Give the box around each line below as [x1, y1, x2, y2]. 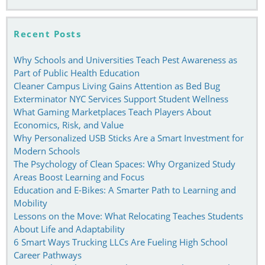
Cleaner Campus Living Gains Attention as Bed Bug [14, 79, 220, 92]
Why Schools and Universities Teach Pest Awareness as [14, 53, 237, 66]
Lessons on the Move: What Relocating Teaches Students [14, 209, 243, 222]
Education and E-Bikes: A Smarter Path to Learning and [14, 183, 236, 196]
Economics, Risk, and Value [14, 118, 124, 131]
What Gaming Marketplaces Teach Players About [14, 105, 211, 118]
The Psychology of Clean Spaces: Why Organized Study [14, 157, 235, 170]
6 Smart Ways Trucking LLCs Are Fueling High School [14, 235, 228, 248]
